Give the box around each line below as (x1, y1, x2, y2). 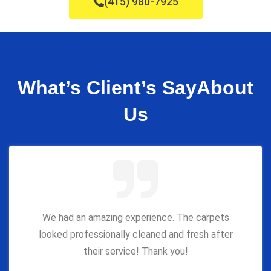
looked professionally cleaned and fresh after (38, 229, 233, 241)
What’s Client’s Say (18, 77, 197, 99)
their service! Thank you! (83, 246, 188, 258)
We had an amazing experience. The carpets (42, 212, 229, 224)
